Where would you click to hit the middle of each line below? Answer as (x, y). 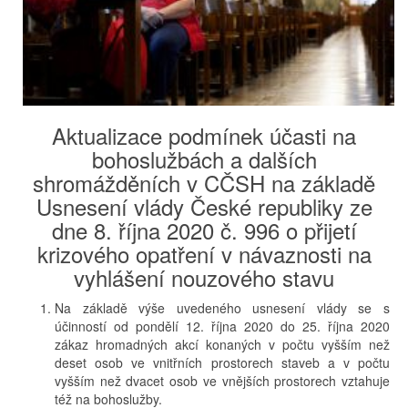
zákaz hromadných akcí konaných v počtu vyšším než (222, 344)
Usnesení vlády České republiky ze (204, 206)
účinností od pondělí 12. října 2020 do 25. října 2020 (222, 326)
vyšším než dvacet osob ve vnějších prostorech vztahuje (222, 380)
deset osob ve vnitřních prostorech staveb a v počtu (222, 362)
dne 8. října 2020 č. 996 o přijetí (204, 229)
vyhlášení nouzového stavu (204, 277)
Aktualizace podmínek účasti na (204, 135)
